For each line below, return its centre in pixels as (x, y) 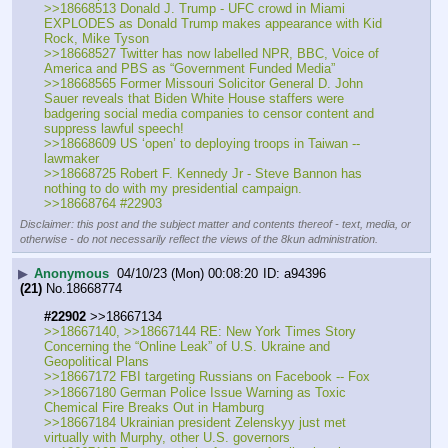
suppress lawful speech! (114, 129)
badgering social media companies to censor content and (209, 114)
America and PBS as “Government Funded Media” (189, 69)
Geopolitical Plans (96, 362)
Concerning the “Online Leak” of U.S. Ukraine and (187, 347)
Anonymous (71, 274)
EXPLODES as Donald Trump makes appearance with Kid (213, 24)
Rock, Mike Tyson (96, 39)
